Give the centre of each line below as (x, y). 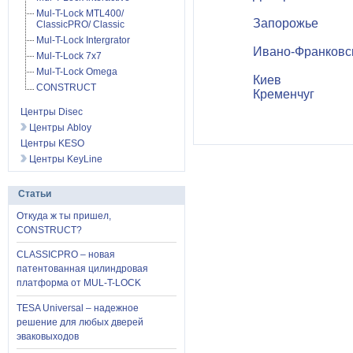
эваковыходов (48, 336)
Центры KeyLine (65, 159)
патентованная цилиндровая (82, 269)
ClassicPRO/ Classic (80, 24)
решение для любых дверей (80, 322)
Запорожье (286, 23)
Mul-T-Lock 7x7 (69, 56)
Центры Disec (52, 112)
